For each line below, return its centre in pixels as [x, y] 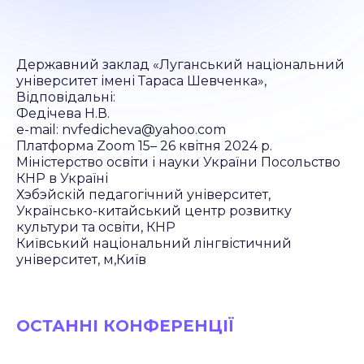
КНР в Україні [62, 178]
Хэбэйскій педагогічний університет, [143, 195]
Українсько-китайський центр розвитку [154, 211]
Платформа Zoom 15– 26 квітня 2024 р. [144, 146]
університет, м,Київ [81, 260]
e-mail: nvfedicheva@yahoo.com [121, 130]
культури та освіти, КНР [96, 227]
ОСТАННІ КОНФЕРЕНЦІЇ [125, 326]
